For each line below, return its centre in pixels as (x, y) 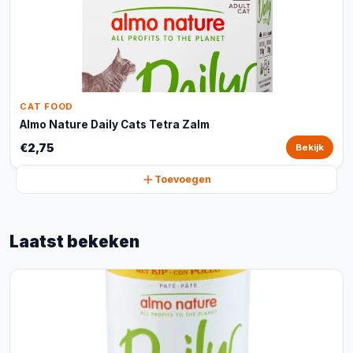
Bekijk (310, 147)
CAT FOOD (47, 106)
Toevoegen (183, 179)
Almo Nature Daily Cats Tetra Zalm (115, 124)
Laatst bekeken (74, 242)
